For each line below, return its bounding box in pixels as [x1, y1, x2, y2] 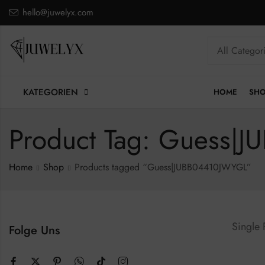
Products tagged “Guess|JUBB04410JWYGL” [75, 160, 251, 174]
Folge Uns [9, 222, 60, 239]
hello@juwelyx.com [22, 6, 93, 19]
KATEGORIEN [23, 86, 78, 99]
